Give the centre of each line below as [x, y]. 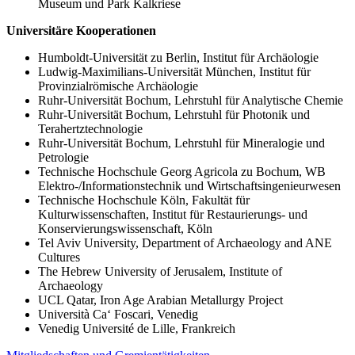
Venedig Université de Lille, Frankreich [137, 328]
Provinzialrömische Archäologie [118, 86]
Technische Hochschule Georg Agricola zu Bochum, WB [182, 171]
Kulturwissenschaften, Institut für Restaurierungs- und [173, 214]
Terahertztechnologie [90, 128]
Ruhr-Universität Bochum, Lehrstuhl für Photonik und [174, 114]
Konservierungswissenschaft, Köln [125, 228]
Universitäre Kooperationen [81, 30]
